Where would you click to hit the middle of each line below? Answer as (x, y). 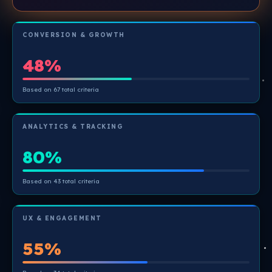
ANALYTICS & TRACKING (73, 127)
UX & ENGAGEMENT (62, 218)
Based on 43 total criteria (61, 181)
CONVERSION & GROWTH (74, 35)
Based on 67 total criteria (61, 90)
